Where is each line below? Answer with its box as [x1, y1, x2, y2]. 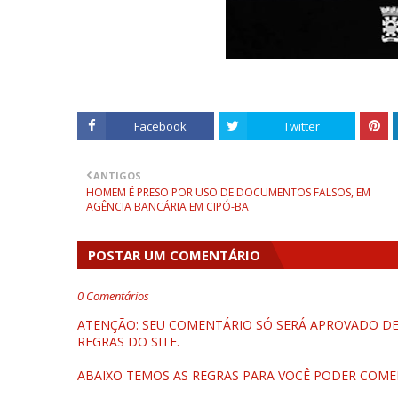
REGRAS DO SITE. [77, 333, 179, 350]
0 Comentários [77, 288, 149, 304]
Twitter [283, 118, 320, 134]
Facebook [133, 118, 187, 134]
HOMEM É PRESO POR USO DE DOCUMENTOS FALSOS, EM [86, 185, 370, 200]
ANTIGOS [93, 169, 141, 182]
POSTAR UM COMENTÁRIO [88, 246, 260, 264]
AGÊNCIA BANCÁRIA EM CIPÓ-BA [86, 199, 249, 214]
